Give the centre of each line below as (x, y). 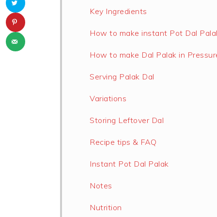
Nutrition (106, 208)
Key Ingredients (118, 11)
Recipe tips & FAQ (123, 142)
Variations (108, 99)
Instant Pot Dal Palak (129, 164)
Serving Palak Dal (122, 77)
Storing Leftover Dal (127, 120)
